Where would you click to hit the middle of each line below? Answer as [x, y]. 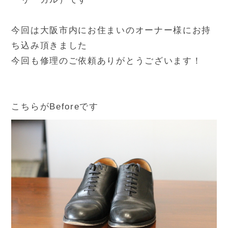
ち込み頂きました [50, 46]
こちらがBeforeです [55, 107]
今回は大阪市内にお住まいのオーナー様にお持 [111, 31]
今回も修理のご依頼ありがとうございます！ [107, 61]
